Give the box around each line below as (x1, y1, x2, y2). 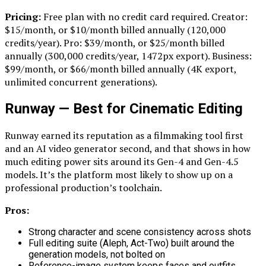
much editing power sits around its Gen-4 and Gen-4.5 (5, 154, 239, 168)
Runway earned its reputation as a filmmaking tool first (5, 128, 243, 142)
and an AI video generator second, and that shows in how (5, 141, 251, 155)
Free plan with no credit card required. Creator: (41, 10, 248, 24)
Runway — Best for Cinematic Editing (5, 100, 243, 118)
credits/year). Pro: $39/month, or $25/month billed (5, 36, 224, 50)
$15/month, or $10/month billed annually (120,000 (5, 23, 226, 37)
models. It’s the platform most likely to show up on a (5, 167, 233, 181)
